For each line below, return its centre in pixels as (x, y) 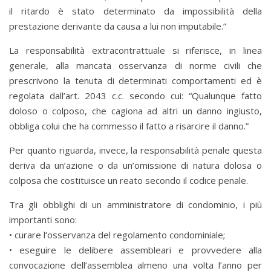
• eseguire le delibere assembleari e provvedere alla (135, 250)
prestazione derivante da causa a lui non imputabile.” (118, 26)
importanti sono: (43, 220)
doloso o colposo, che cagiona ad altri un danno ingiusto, (135, 111)
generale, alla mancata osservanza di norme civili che (135, 66)
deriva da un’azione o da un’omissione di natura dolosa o (135, 165)
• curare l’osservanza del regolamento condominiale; (117, 235)
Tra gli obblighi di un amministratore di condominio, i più (135, 205)
